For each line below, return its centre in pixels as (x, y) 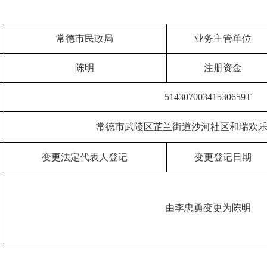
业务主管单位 (223, 38)
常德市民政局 (84, 38)
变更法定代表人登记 (84, 157)
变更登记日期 (223, 157)
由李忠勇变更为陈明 (208, 207)
